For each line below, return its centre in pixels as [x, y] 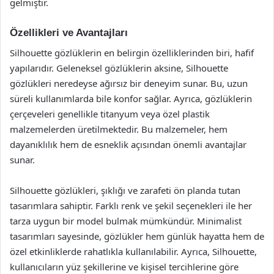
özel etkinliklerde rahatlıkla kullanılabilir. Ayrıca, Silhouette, [133, 251]
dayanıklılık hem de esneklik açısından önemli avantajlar [128, 144]
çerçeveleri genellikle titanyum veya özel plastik [110, 113]
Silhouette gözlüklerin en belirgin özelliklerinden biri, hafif [132, 52]
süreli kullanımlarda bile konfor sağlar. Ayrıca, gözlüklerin [131, 98]
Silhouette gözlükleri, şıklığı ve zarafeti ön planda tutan [125, 190]
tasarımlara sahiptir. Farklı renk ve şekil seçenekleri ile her [131, 205]
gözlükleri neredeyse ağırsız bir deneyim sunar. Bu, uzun [129, 83]
